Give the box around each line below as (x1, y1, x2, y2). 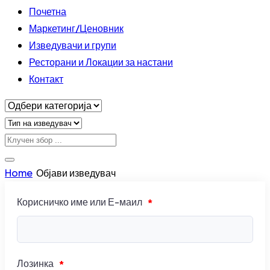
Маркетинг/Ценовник (29, 22, 124, 34)
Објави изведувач (36, 166, 116, 179)
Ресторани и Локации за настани (29, 55, 173, 68)
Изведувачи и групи (29, 39, 116, 51)
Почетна (29, 5, 66, 17)
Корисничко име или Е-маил (17, 195, 144, 208)
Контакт (29, 72, 63, 85)
